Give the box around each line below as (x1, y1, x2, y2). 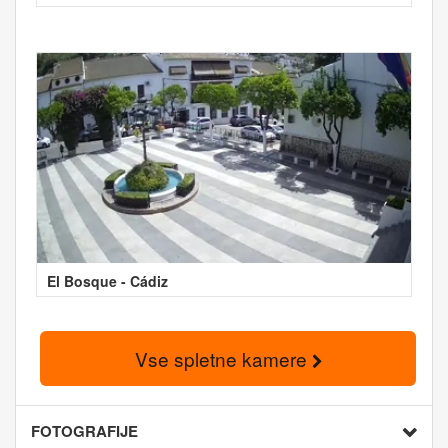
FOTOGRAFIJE (31, 420, 138, 443)
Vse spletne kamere (134, 344, 312, 372)
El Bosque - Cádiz (47, 270, 168, 291)
